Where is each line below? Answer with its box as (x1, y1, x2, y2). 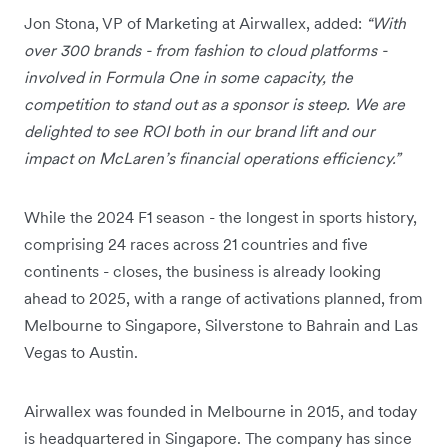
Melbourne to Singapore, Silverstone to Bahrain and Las (24, 314, 418, 335)
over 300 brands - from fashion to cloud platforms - (24, 39, 387, 60)
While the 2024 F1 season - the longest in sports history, (24, 206, 417, 227)
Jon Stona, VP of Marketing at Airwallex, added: (24, 12, 366, 33)
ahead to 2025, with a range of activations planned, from (24, 287, 423, 308)
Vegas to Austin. (24, 341, 138, 362)
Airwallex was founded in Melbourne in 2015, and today (24, 400, 417, 421)
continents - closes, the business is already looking (24, 260, 381, 281)
